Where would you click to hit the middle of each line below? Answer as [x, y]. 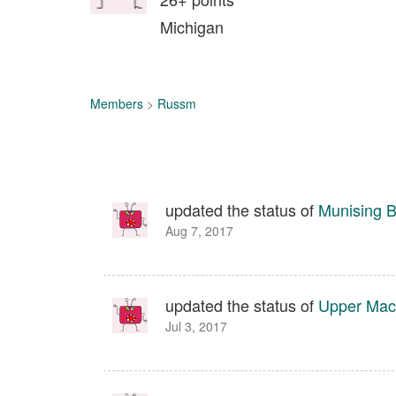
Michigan [192, 27]
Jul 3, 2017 [196, 326]
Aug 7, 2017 [199, 231]
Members [117, 103]
